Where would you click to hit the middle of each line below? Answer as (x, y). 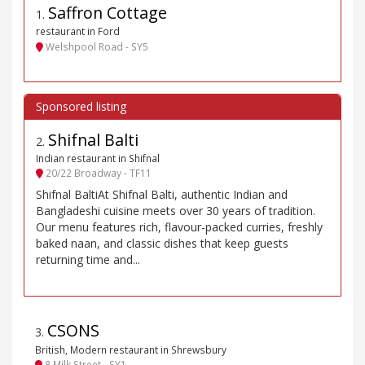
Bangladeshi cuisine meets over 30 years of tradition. (176, 211)
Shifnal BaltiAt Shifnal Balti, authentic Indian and (162, 195)
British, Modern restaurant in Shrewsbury (131, 349)
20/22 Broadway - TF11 (97, 173)
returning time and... (88, 260)
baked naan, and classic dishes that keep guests (162, 244)
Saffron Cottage (108, 13)
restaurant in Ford (78, 31)
